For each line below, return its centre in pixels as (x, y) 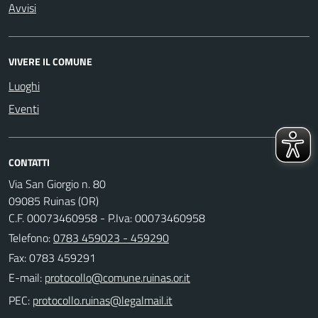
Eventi (24, 108)
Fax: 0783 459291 (52, 257)
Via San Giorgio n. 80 (57, 183)
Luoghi (24, 86)
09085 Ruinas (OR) (54, 201)
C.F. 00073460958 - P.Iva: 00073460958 (107, 218)
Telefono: (31, 237)
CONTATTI (29, 162)
